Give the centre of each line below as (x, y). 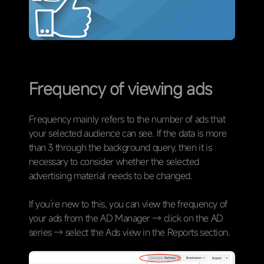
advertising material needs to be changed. (110, 175)
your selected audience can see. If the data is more (128, 133)
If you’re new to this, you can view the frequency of (128, 204)
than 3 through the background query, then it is (120, 147)
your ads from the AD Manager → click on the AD (126, 218)
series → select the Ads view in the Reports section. (129, 232)
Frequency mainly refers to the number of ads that (127, 119)
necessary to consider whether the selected (114, 161)
